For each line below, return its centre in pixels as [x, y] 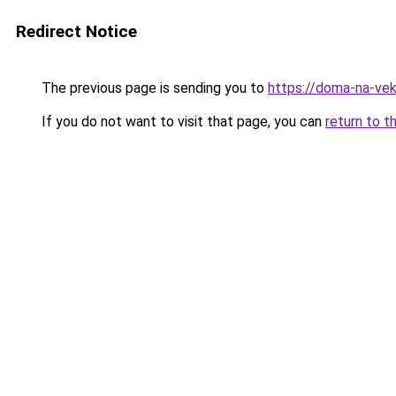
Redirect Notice [76, 31]
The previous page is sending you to [153, 88]
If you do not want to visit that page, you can [182, 122]
